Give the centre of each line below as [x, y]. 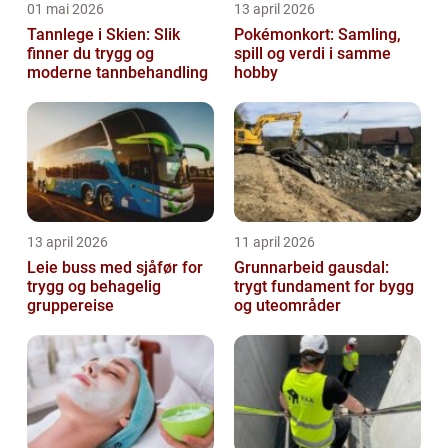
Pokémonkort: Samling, [317, 34]
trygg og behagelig [94, 286]
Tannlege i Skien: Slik [103, 34]
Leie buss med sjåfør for [115, 267]
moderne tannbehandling [117, 72]
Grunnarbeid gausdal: [311, 267]
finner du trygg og [90, 53]
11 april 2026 [274, 241]
